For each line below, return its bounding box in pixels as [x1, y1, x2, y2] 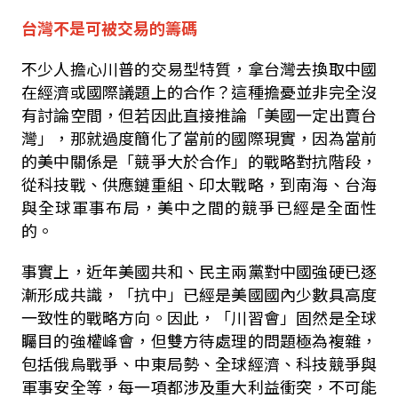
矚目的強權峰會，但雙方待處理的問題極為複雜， [20, 329, 378, 352]
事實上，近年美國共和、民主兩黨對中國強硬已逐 [20, 259, 378, 283]
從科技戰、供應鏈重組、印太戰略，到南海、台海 [20, 172, 378, 195]
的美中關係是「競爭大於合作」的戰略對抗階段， [20, 149, 378, 172]
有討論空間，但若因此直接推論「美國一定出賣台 [20, 103, 378, 126]
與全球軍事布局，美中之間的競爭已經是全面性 [20, 195, 378, 219]
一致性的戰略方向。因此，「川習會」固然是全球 [20, 306, 378, 329]
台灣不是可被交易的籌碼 [20, 16, 197, 39]
